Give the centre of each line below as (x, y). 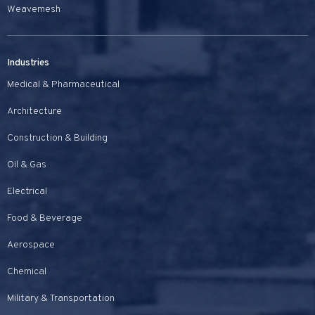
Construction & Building (57, 138)
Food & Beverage (45, 218)
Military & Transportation (61, 298)
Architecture (34, 111)
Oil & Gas (27, 165)
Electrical (27, 191)
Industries (28, 63)
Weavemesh (34, 9)
